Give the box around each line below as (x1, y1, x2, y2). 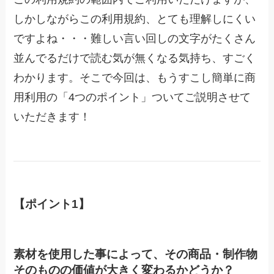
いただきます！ (13, 111, 91, 124)
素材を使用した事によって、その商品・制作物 (13, 248, 258, 261)
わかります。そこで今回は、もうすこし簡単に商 (13, 72, 256, 84)
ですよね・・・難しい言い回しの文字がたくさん (13, 32, 256, 45)
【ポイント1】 (13, 197, 91, 210)
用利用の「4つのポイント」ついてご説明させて (13, 91, 251, 104)
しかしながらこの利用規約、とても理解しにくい (13, 13, 256, 26)
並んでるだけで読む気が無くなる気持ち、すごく (13, 52, 256, 65)
